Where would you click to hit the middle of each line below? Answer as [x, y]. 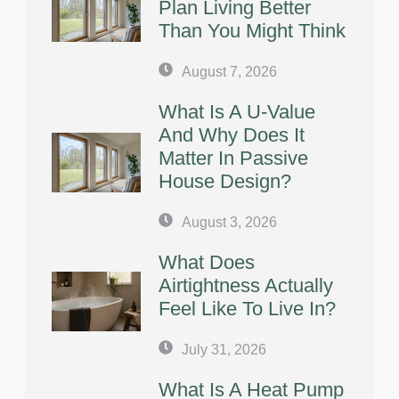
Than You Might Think [252, 30]
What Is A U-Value [237, 111]
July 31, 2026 [224, 349]
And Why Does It [232, 134]
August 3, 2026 [229, 222]
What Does [207, 262]
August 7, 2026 [229, 71]
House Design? [225, 181]
